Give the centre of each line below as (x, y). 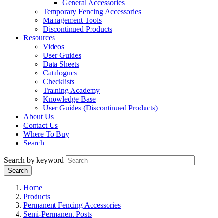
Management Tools (72, 20)
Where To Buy (46, 134)
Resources (39, 38)
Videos (54, 47)
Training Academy (71, 91)
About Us (38, 117)
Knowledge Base (69, 99)
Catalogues (60, 73)
